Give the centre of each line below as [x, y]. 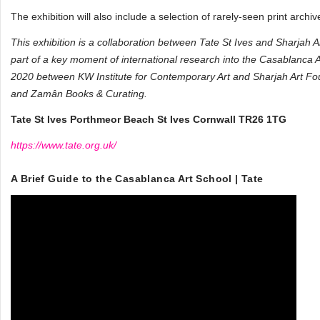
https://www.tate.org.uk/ [64, 145]
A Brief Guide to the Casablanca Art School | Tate [137, 179]
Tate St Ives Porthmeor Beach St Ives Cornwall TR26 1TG [149, 119]
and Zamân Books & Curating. [79, 94]
